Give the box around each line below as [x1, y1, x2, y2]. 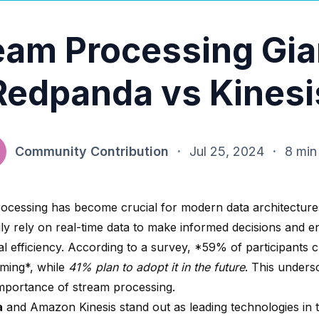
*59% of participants [194, 239, 308, 254]
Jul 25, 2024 [189, 143, 264, 159]
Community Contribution [15, 143, 169, 159]
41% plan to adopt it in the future [68, 259, 245, 274]
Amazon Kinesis [30, 299, 116, 314]
